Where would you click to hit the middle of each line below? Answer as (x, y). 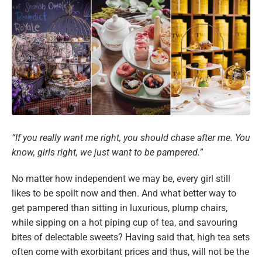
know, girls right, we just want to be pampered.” (107, 153)
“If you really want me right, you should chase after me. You (131, 138)
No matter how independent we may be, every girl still (121, 179)
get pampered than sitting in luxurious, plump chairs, (120, 208)
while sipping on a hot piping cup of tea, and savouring (125, 223)
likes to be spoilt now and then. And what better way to (124, 194)
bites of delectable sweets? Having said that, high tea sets (131, 237)
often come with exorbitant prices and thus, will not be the (130, 252)
